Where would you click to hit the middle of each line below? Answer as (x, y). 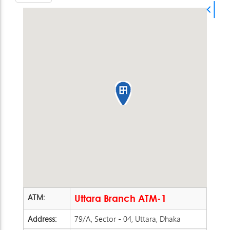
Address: (43, 218)
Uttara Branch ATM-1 (120, 198)
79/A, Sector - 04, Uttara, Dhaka (128, 218)
